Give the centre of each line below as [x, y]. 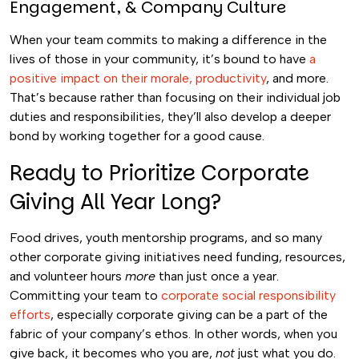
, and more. [297, 78]
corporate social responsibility [248, 295]
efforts [30, 315]
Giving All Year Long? [115, 202]
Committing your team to [85, 295]
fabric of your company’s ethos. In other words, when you [173, 334]
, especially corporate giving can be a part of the [189, 315]
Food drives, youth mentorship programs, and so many [166, 238]
